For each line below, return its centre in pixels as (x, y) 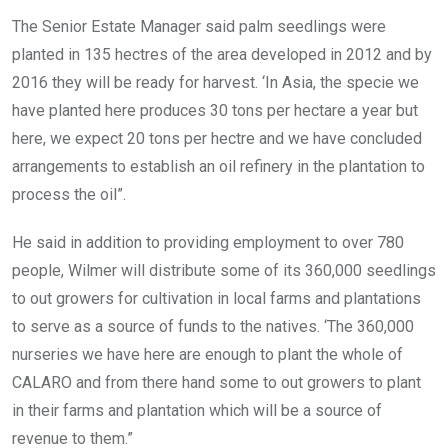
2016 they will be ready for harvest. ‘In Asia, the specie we (215, 82)
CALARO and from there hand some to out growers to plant (216, 382)
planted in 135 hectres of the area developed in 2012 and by (222, 54)
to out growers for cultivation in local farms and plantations (216, 298)
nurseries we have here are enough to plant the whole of (207, 354)
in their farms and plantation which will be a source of (197, 410)
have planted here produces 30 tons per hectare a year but (215, 110)
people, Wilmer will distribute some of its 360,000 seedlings (224, 270)
